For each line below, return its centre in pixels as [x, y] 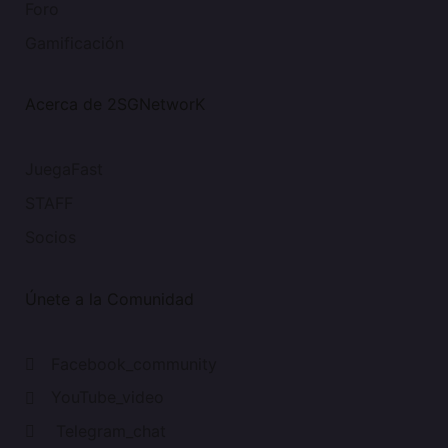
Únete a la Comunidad [109, 298]
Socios [50, 237]
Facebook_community [134, 363]
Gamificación [74, 42]
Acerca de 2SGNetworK [115, 104]
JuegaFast [64, 169]
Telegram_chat [108, 431]
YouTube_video [107, 397]
